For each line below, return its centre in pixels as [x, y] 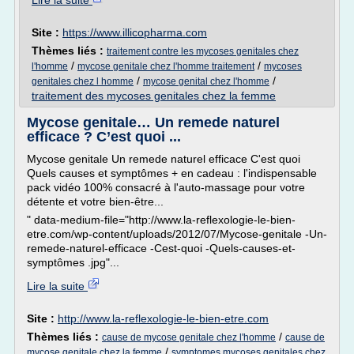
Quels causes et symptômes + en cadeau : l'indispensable [172, 173]
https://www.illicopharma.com [135, 32]
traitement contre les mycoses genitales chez [203, 51]
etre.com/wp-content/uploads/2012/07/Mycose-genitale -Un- [177, 234]
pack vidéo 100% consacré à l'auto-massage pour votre [166, 187]
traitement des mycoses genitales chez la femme [154, 96]
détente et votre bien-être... [95, 201]
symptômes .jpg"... [73, 262]
